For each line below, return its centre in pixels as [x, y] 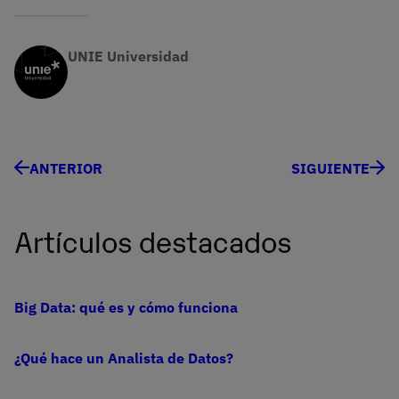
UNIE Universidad [128, 57]
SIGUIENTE [330, 169]
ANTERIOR [66, 169]
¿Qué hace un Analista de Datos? [124, 358]
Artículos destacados [153, 240]
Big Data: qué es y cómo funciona [126, 308]
